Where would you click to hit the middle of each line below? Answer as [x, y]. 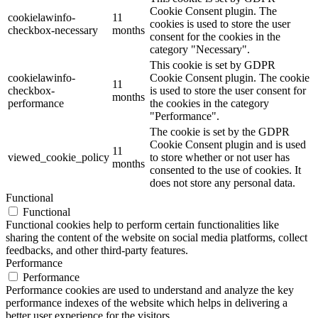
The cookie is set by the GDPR [220, 131]
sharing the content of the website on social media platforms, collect [157, 237]
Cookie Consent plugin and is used [228, 144]
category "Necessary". [200, 49]
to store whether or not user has [220, 157]
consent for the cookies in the [215, 36]
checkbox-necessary [53, 30]
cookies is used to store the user [220, 23]
